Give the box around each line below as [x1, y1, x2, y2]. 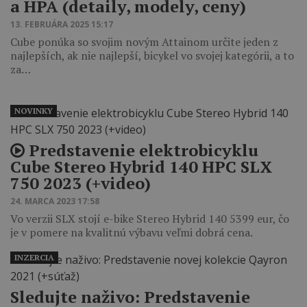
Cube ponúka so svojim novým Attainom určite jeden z [10, 34, 278, 49]
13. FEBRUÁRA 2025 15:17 [10, 18, 113, 30]
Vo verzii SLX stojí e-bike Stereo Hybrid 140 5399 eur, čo [10, 210, 289, 226]
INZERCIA [14, 251, 54, 262]
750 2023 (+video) [10, 171, 151, 194]
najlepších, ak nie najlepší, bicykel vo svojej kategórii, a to [10, 47, 294, 63]
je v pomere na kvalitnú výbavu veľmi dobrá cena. [10, 224, 253, 240]
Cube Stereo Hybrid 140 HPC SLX [10, 155, 272, 177]
